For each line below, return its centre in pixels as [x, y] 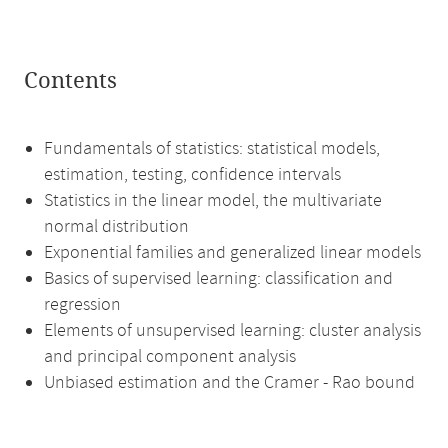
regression [82, 305]
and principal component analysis [170, 357]
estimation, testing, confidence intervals [192, 175]
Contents [70, 81]
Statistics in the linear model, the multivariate [213, 201]
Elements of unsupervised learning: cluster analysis [232, 331]
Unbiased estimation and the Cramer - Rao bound [229, 383]
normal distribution [116, 227]
